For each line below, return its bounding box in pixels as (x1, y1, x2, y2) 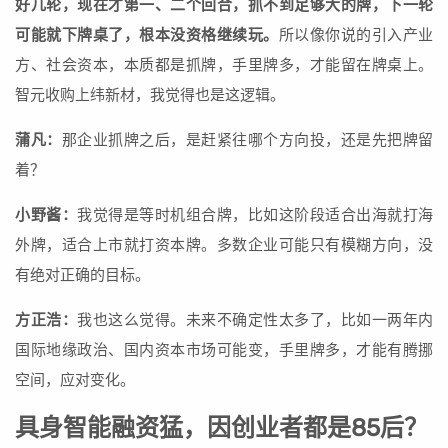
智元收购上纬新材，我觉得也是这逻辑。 (15, 86, 285, 105)
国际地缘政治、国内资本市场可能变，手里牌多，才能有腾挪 (15, 341, 433, 360)
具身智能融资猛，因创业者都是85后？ (15, 414, 428, 443)
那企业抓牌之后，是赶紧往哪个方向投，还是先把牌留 (61, 131, 433, 150)
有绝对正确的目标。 (15, 266, 150, 285)
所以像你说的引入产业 (278, 26, 433, 45)
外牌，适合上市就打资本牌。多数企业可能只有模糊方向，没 (15, 236, 433, 255)
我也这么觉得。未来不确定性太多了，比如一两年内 (77, 311, 433, 330)
